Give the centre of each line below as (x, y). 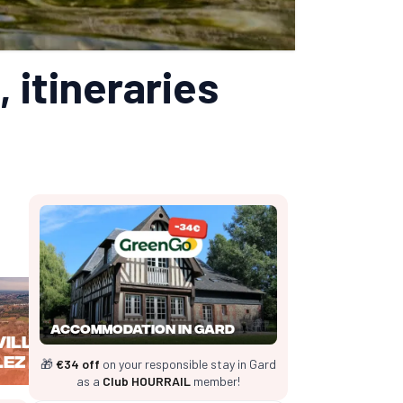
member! (215, 381)
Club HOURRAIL (147, 381)
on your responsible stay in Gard (188, 363)
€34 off (78, 363)
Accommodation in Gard (143, 327)
